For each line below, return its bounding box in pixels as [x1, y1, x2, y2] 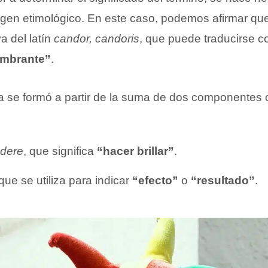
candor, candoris [54, 32, 139, 45]
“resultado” [191, 174, 255, 187]
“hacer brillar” [94, 145, 174, 158]
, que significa [23, 145, 94, 158]
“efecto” [132, 174, 178, 187]
